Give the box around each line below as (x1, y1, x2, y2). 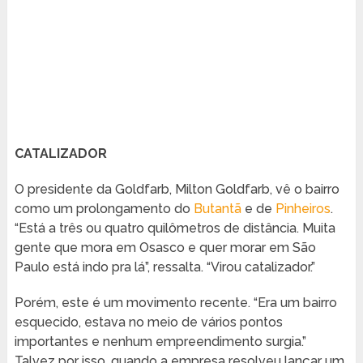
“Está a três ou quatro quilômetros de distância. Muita (14, 220, 335, 237)
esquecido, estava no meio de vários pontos (14, 314, 283, 331)
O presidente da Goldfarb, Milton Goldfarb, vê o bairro (14, 181, 340, 198)
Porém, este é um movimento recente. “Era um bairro (14, 295, 337, 311)
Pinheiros (275, 201, 331, 217)
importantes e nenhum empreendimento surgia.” (14, 334, 306, 350)
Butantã (193, 201, 241, 217)
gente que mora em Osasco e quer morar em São (14, 240, 316, 256)
